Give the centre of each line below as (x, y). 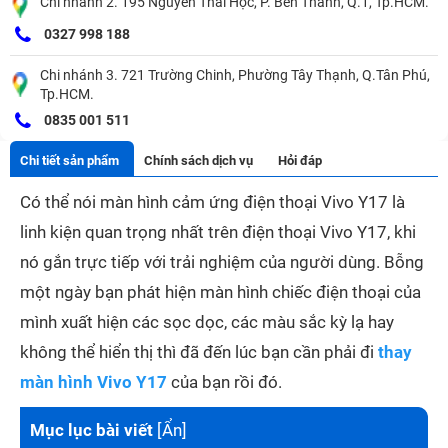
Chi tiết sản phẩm (69, 161)
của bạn (198, 382)
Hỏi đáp (300, 161)
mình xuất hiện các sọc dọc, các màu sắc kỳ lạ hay (207, 322)
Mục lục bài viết (91, 430)
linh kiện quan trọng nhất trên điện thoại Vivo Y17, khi (218, 232)
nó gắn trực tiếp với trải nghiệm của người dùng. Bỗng (222, 262)
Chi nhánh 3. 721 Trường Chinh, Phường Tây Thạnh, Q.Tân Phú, (235, 74)
